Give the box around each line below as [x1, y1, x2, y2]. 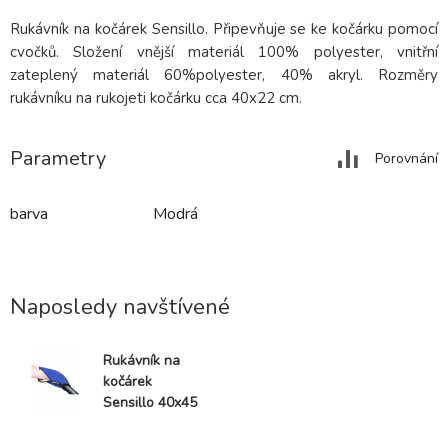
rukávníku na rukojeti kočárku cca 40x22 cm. [10, 88, 302, 109]
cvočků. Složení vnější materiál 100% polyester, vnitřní [10, 42, 438, 63]
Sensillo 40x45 [103, 392, 197, 412]
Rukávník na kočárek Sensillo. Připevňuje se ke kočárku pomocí [10, 19, 438, 40]
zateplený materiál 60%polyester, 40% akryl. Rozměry [10, 65, 438, 86]
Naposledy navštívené [10, 292, 230, 323]
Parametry [10, 145, 106, 173]
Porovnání [375, 149, 438, 169]
